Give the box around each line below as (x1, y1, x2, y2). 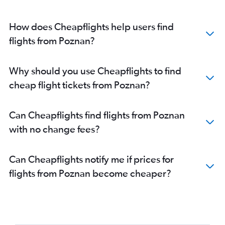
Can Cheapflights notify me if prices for (9, 153, 174, 165)
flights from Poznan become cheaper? (9, 167, 171, 179)
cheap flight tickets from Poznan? (9, 79, 150, 91)
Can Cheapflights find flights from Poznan (9, 109, 185, 121)
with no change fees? (9, 123, 100, 135)
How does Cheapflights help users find (9, 21, 174, 33)
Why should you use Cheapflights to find (9, 65, 181, 77)
